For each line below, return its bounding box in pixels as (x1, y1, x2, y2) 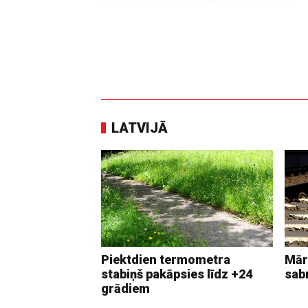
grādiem (101, 280, 150, 296)
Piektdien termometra (101, 252, 230, 267)
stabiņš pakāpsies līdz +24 (101, 266, 252, 281)
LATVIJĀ (111, 120, 168, 137)
